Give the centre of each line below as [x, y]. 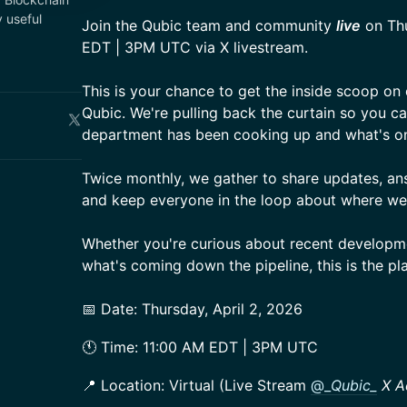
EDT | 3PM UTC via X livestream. [195, 47]
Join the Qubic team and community [209, 25]
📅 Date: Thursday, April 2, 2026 [192, 309]
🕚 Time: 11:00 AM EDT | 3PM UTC [200, 347]
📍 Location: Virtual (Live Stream [196, 385]
